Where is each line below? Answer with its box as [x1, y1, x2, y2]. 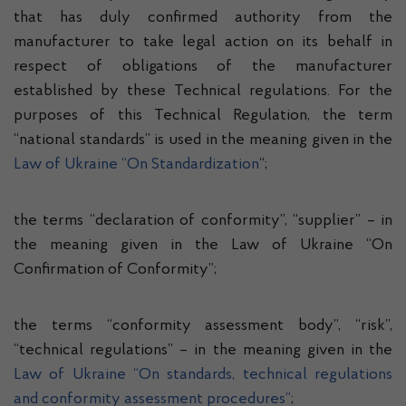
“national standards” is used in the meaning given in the [14, 132, 392, 149]
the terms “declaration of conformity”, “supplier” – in [14, 213, 392, 229]
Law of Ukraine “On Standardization [14, 157, 259, 173]
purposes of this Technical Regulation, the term [14, 108, 392, 124]
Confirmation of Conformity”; [14, 262, 217, 278]
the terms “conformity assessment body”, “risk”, [14, 318, 392, 334]
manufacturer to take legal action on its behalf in [14, 34, 392, 51]
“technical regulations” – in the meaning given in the [14, 343, 392, 359]
